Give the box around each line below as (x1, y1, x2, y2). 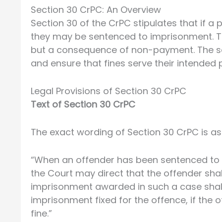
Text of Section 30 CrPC (31, 98, 135, 111)
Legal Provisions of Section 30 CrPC (31, 85, 186, 98)
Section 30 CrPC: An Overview (31, 3, 161, 16)
